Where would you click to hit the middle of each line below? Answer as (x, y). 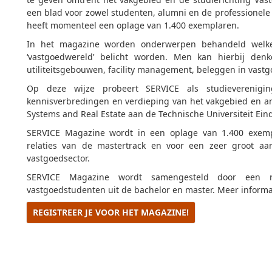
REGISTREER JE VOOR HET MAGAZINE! (111, 212)
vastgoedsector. (58, 158)
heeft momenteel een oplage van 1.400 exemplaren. (133, 25)
